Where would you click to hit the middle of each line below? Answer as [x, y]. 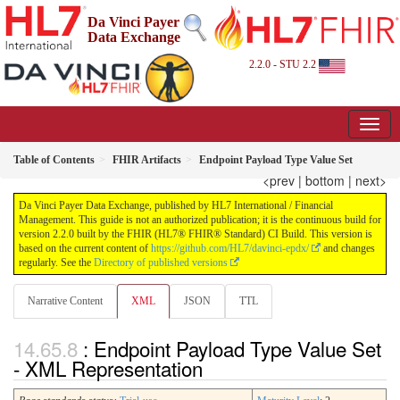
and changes [348, 249]
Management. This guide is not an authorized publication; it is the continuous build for [200, 220]
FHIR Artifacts [147, 160]
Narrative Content [65, 301]
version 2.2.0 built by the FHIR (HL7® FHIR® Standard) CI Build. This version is [196, 234]
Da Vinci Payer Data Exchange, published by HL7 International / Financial [176, 206]
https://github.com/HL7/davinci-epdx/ [230, 249]
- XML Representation [108, 367]
